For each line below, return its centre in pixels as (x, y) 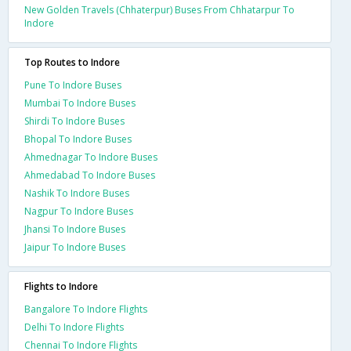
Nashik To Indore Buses (77, 193)
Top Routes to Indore (72, 62)
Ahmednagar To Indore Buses (91, 157)
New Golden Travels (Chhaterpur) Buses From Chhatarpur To (159, 9)
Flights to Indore (61, 286)
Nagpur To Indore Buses (79, 211)
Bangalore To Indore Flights (86, 309)
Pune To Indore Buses (73, 85)
